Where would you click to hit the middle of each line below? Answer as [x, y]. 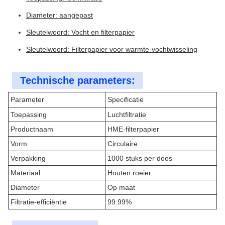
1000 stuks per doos [140, 158]
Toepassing [29, 115]
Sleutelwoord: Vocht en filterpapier [80, 32]
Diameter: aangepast [60, 15]
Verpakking [28, 158]
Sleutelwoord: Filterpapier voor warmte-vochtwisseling [112, 49]
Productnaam [32, 129]
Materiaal [25, 173]
